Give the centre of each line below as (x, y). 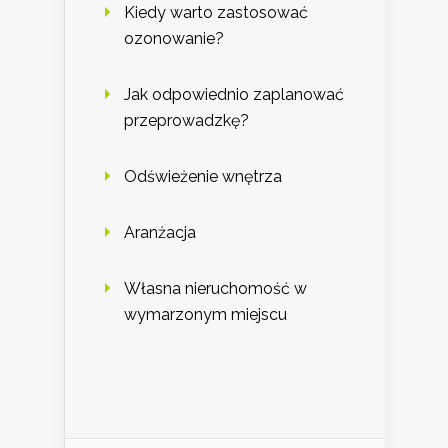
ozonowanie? (174, 39)
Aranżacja (160, 233)
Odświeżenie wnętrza (203, 177)
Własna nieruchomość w (215, 289)
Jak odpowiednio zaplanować (234, 95)
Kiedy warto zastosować (216, 13)
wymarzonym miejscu (205, 315)
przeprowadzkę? (186, 121)
